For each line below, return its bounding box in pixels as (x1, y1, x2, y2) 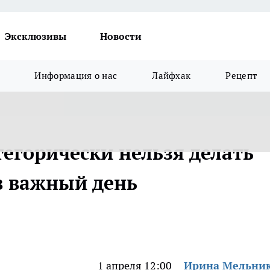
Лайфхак (152, 70, 191, 81)
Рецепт (225, 70, 257, 81)
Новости (100, 30, 142, 42)
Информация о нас (34, 70, 118, 81)
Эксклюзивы (5, 30, 66, 42)
